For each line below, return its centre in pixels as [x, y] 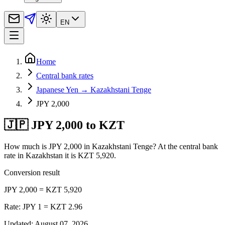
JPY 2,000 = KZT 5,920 [43, 189]
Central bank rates [65, 75]
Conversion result [32, 172]
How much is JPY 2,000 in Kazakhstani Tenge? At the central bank [111, 146]
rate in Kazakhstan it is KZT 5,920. [60, 155]
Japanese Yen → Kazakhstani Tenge [94, 89]
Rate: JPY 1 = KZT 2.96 [43, 206]
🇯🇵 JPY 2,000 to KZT [64, 125]
